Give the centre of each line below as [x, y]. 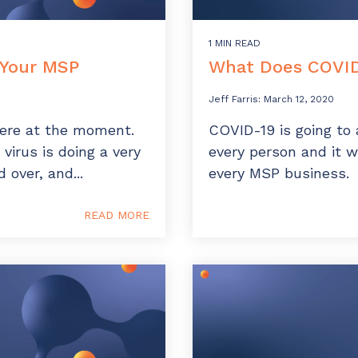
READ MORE [117, 215]
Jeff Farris [233, 99]
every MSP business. [279, 173]
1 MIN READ [235, 44]
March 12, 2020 [299, 99]
